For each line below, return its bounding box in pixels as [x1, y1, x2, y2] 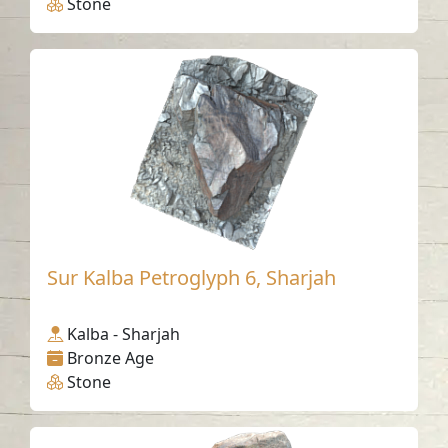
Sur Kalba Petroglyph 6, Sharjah [47, 263, 337, 291]
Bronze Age [67, 346, 155, 369]
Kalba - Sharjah [67, 322, 181, 345]
